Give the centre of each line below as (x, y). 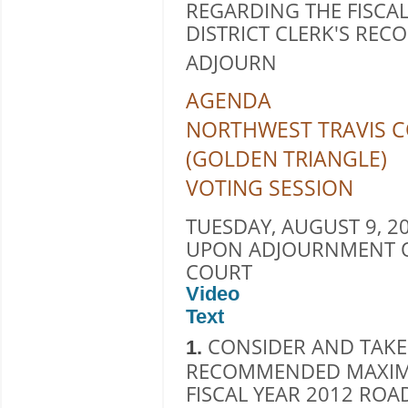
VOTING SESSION (270, 187)
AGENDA (229, 100)
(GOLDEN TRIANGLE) (286, 158)
